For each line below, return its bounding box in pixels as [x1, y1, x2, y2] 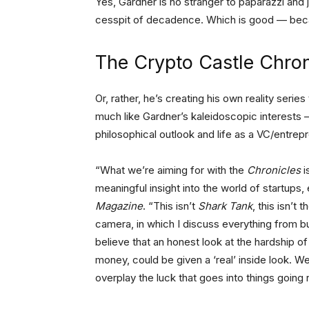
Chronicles [247, 163, 301, 177]
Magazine [95, 199, 143, 213]
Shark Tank [198, 199, 252, 213]
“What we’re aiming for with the [95, 163, 247, 177]
